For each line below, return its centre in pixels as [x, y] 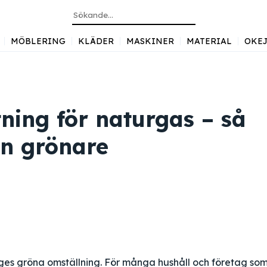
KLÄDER [96, 41]
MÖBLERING [38, 41]
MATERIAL [209, 41]
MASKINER [150, 41]
